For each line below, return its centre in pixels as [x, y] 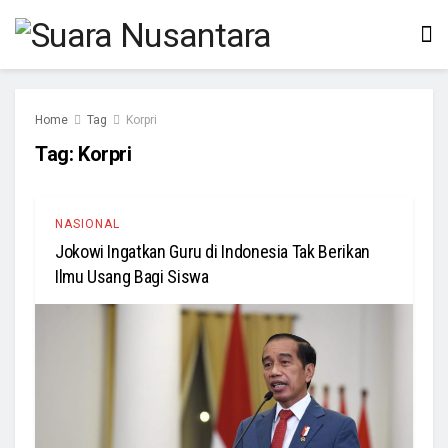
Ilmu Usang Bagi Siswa [132, 276]
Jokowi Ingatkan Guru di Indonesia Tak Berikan [212, 251]
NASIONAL [87, 224]
